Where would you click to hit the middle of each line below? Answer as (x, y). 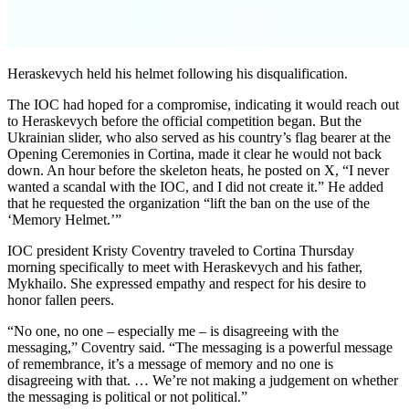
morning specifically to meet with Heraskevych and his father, (185, 267)
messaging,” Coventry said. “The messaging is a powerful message (200, 347)
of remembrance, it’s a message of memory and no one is (170, 363)
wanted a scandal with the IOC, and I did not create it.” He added (195, 186)
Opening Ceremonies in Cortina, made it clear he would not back (194, 153)
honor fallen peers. (61, 299)
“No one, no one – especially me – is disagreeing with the (173, 330)
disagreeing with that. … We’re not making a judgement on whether (203, 380)
